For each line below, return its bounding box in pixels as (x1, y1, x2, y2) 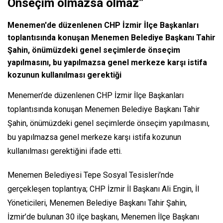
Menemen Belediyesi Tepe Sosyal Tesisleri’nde (7, 170, 174, 180)
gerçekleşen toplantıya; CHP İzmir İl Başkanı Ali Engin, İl (7, 184, 199, 194)
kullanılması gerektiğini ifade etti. (7, 146, 122, 156)
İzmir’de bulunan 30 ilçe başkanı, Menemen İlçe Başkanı (7, 212, 199, 222)
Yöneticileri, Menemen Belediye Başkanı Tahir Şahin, (7, 198, 187, 208)
